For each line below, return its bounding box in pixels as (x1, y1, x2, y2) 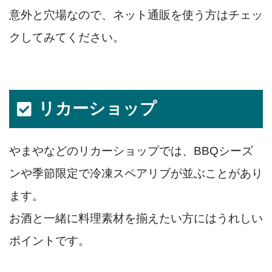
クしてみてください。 (9, 31, 124, 44)
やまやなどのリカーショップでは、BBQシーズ (9, 144, 253, 158)
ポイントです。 (9, 234, 90, 248)
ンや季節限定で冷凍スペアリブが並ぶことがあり (9, 167, 263, 180)
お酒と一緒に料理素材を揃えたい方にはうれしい (9, 212, 263, 225)
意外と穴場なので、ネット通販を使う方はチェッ (9, 8, 263, 22)
